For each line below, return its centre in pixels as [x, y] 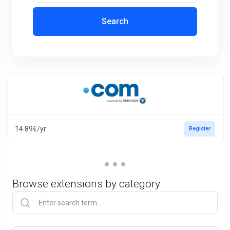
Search [115, 21]
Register [200, 129]
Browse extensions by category [86, 184]
